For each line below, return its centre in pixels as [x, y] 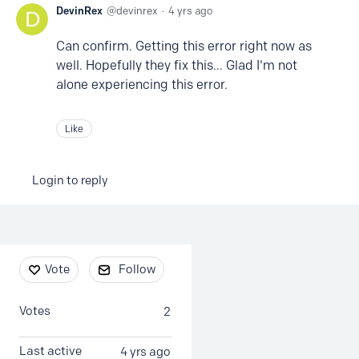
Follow [137, 270]
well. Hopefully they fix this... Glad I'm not [177, 66]
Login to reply [70, 181]
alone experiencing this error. [142, 85]
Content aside [63, 262]
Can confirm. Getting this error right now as [184, 46]
